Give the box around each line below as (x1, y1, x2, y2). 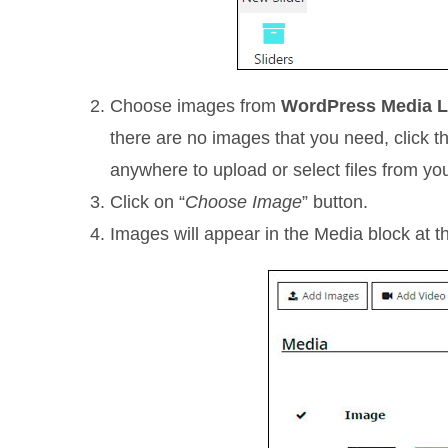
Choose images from (110, 96, 282, 116)
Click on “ (110, 192, 186, 212)
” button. (302, 192, 369, 212)
